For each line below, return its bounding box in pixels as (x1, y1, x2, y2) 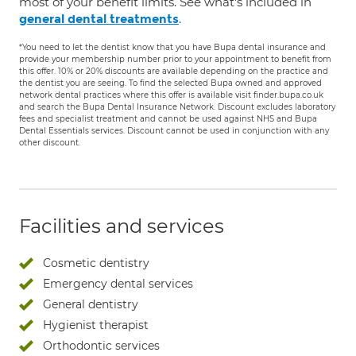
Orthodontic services (43, 339, 160, 353)
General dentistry (43, 297, 138, 311)
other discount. (19, 137, 80, 148)
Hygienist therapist (43, 318, 149, 332)
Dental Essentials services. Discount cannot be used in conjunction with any (19, 126, 329, 136)
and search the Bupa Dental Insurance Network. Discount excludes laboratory (19, 102, 335, 112)
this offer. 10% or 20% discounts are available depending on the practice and (19, 66, 328, 76)
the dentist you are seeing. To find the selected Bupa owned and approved (19, 78, 322, 88)
